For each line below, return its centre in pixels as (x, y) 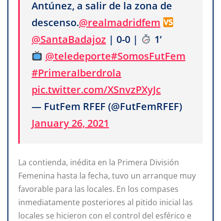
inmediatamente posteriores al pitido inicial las (106, 203)
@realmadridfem (120, 22)
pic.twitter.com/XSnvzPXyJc (96, 89)
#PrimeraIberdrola (76, 73)
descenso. (55, 22)
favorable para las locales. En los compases (98, 189)
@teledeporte (78, 56)
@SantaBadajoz (69, 39)
